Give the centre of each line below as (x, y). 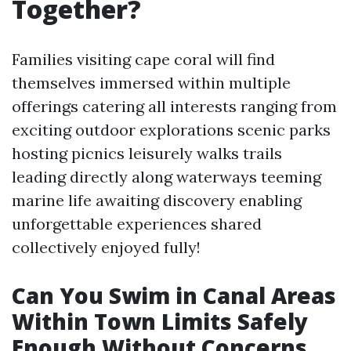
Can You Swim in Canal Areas (174, 295)
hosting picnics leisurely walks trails (147, 153)
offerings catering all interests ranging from (174, 106)
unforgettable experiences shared (137, 224)
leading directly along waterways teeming (166, 177)
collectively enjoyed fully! (106, 247)
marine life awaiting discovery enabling (157, 200)
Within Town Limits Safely (160, 321)
